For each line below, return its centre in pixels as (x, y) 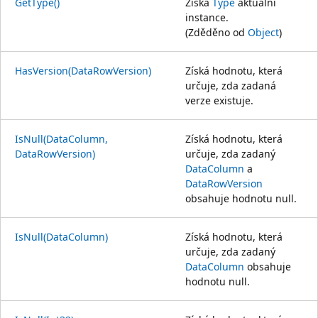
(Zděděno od (216, 32)
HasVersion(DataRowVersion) (83, 70)
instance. (207, 17)
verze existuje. (219, 100)
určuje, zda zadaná (231, 85)
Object (263, 32)
